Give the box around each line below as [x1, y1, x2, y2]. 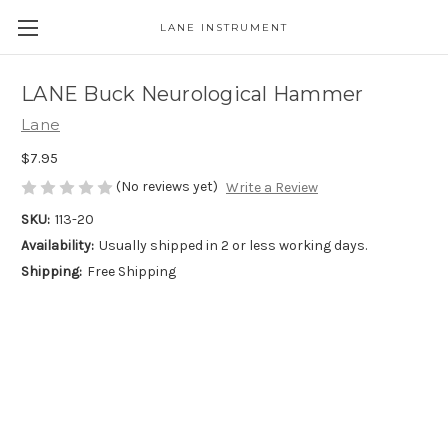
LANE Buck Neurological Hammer [21, 82, 364, 107]
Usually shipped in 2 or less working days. [98, 237, 367, 255]
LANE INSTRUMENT [159, 21, 288, 34]
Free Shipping [86, 263, 176, 281]
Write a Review [225, 179, 318, 197]
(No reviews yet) [116, 177, 218, 195]
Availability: [21, 237, 94, 255]
